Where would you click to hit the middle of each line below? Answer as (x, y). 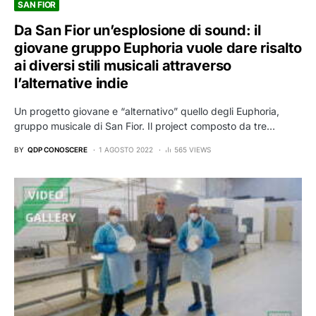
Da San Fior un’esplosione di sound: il (138, 30)
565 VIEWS (193, 149)
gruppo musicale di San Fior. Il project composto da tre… (145, 126)
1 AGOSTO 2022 (126, 149)
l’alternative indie (71, 83)
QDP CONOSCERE (57, 149)
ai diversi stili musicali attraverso (123, 65)
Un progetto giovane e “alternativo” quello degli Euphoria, (147, 111)
